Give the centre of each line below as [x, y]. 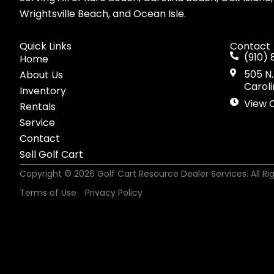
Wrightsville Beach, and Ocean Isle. [103, 13]
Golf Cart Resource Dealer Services [172, 173]
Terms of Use [48, 192]
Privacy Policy [114, 192]
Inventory [43, 91]
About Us [41, 75]
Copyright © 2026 [58, 173]
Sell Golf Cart [51, 154]
